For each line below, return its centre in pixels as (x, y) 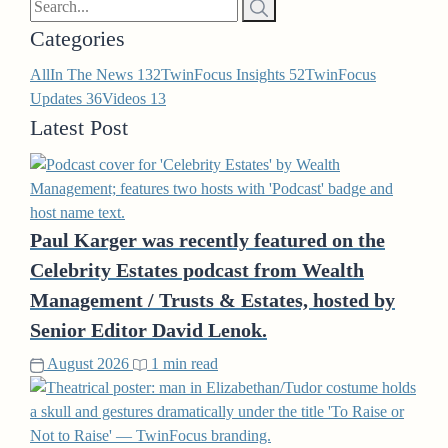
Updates (58, 98)
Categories (77, 38)
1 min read (182, 363)
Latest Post (79, 127)
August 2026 (86, 363)
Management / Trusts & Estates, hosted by (212, 299)
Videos (126, 98)
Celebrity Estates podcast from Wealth (197, 269)
